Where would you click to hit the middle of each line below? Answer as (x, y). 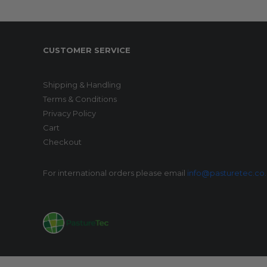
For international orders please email (115, 173)
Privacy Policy (70, 114)
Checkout (63, 142)
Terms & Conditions (80, 99)
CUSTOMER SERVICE (87, 50)
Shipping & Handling (82, 85)
